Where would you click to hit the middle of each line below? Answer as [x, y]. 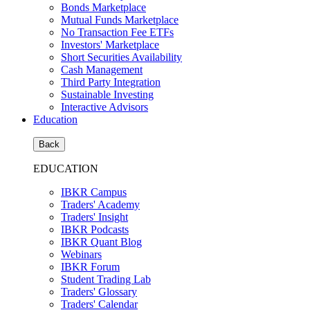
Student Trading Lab [106, 279]
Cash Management [102, 70]
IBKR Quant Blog [101, 242]
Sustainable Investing [107, 94]
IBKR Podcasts [95, 229]
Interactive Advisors [104, 107]
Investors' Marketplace [110, 45]
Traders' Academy [100, 204]
